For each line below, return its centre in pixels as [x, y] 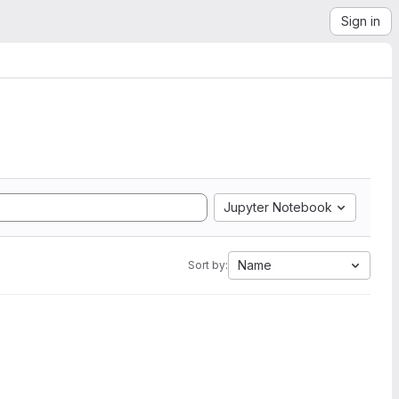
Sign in [361, 21]
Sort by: [208, 265]
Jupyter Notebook [278, 207]
